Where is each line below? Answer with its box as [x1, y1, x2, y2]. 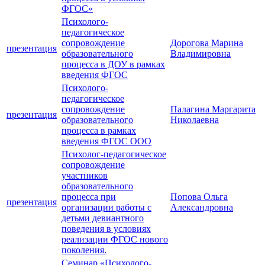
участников [62, 170, 108, 181]
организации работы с [62, 202, 151, 213]
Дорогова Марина [170, 38, 243, 49]
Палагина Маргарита [170, 104, 256, 115]
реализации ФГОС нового [62, 234, 168, 245]
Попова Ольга [170, 192, 228, 202]
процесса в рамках [62, 125, 136, 136]
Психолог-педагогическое [62, 149, 166, 160]
